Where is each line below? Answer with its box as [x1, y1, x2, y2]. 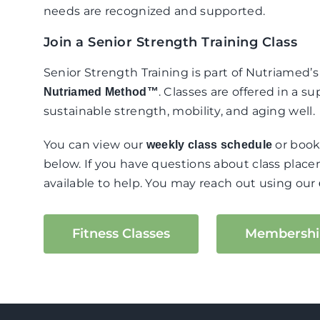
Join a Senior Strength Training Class [43, 34, 298, 50]
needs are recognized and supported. [43, 4, 266, 18]
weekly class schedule [146, 139, 273, 151]
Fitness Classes [71, 226, 170, 241]
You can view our [43, 138, 146, 151]
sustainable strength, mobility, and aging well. [43, 104, 315, 118]
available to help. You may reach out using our [43, 176, 319, 190]
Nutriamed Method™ [43, 86, 159, 98]
